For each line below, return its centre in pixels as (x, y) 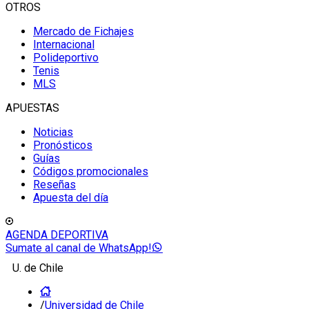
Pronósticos (63, 145)
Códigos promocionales (91, 171)
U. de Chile (38, 268)
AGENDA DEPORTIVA (57, 235)
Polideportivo (66, 58)
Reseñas (54, 185)
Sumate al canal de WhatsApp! (79, 248)
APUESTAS (32, 108)
